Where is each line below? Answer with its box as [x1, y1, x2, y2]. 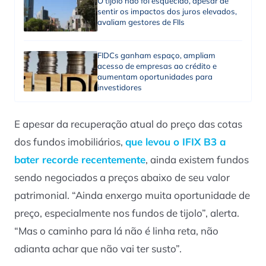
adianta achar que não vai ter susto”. [14, 242, 182, 255]
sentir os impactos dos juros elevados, [97, 7, 237, 17]
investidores [97, 82, 142, 92]
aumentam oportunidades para [97, 71, 213, 81]
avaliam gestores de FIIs [97, 17, 185, 27]
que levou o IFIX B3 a [125, 135, 226, 148]
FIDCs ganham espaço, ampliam [97, 50, 216, 60]
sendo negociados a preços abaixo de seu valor [14, 171, 230, 184]
